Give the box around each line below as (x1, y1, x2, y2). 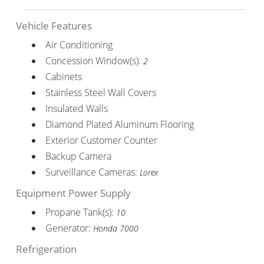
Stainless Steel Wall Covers (45, 85, 156, 99)
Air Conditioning (45, 38, 113, 51)
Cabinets (45, 70, 82, 83)
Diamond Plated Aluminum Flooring (45, 117, 194, 131)
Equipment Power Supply (15, 186, 131, 200)
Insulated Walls (45, 101, 108, 115)
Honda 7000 (93, 222, 138, 234)
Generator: (45, 221, 93, 235)
